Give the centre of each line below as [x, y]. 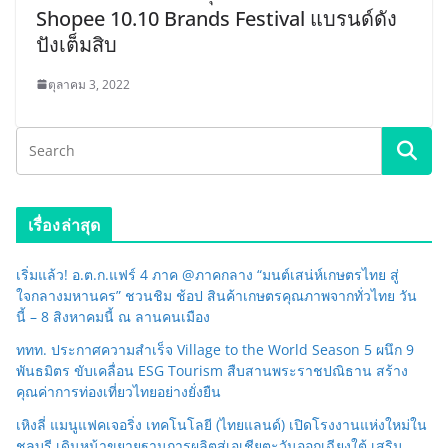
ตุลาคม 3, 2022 [89, 84]
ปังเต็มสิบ [76, 44]
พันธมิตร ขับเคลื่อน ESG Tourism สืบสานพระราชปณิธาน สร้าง [212, 370]
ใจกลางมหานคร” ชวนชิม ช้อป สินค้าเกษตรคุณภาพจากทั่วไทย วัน [216, 295]
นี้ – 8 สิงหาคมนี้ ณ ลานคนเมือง [113, 316]
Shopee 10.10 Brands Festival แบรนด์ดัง [216, 18]
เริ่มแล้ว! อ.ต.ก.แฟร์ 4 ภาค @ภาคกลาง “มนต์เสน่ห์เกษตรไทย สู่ [207, 274]
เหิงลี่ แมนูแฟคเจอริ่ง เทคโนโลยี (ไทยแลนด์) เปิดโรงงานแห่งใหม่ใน [221, 424]
